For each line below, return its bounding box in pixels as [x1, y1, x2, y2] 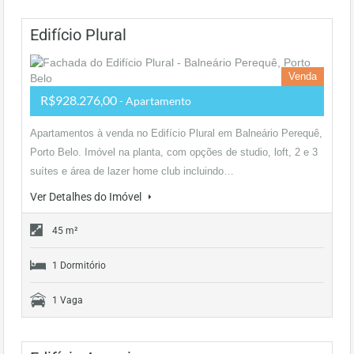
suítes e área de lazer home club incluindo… [30, 165, 234, 177]
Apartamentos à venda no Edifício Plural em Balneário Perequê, [30, 127, 322, 139]
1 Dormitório [52, 260, 106, 271]
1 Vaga [52, 295, 83, 306]
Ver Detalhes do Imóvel [30, 190, 144, 203]
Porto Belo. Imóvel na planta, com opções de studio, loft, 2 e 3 [30, 146, 318, 158]
